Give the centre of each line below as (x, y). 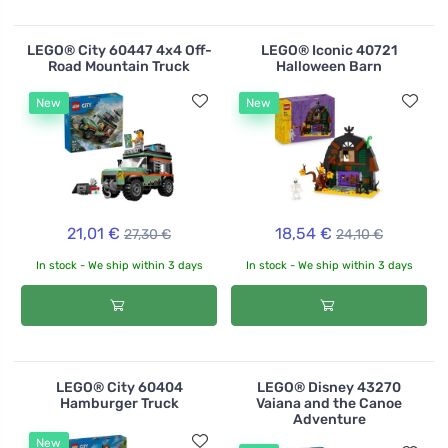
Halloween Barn (329, 67)
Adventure (329, 419)
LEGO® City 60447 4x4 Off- (119, 51)
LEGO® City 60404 (119, 387)
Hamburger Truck (119, 403)
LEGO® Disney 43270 (329, 387)
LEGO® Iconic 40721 (329, 51)
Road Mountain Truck (119, 67)
